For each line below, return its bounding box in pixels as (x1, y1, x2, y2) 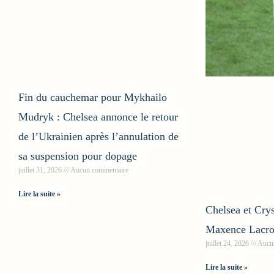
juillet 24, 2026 (205, 239, 251, 248)
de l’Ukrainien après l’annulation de (18, 130, 179, 143)
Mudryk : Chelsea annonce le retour (18, 110, 178, 123)
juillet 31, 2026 (18, 165, 64, 174)
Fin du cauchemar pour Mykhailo (18, 91, 167, 103)
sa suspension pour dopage (18, 149, 137, 162)
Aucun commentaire (69, 165, 128, 174)
